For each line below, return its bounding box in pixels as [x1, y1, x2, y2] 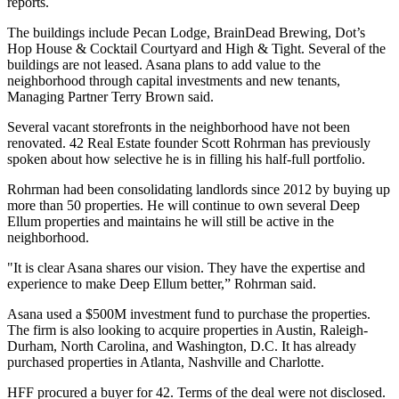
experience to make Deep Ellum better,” [7, 276, 234, 291]
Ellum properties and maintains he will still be [7, 214, 266, 229]
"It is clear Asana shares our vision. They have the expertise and [7, 260, 365, 275]
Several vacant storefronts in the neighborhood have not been [7, 119, 350, 134]
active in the [266, 214, 334, 229]
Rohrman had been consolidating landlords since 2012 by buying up [7, 182, 390, 197]
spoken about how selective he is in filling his [7, 151, 265, 167]
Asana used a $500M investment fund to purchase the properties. [7, 306, 370, 322]
